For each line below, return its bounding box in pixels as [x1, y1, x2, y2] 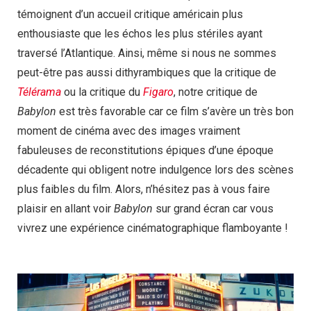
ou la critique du [61, 85, 143, 99]
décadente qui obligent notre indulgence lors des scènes [17, 163, 294, 177]
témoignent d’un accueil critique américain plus [17, 8, 243, 22]
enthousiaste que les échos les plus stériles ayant [17, 27, 262, 41]
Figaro [143, 85, 174, 99]
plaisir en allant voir [17, 202, 114, 216]
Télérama [17, 85, 61, 99]
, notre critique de [174, 85, 258, 99]
